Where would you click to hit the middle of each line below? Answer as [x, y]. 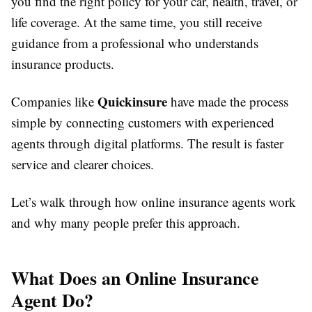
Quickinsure [132, 102]
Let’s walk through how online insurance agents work [154, 202]
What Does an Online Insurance [135, 278]
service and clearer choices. [83, 164]
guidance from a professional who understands [135, 43]
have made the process [228, 102]
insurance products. [63, 64]
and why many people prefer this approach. [126, 223]
